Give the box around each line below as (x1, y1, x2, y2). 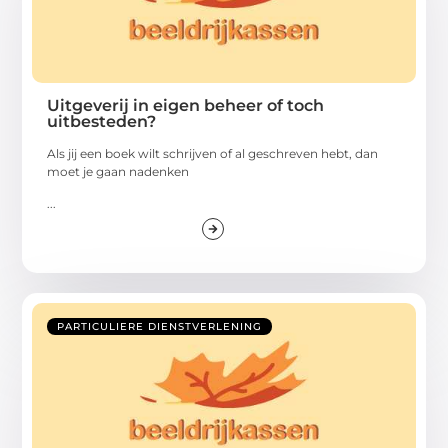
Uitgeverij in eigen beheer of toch (47, 95, 325, 115)
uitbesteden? (47, 111, 157, 131)
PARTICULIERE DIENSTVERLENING (57, 319, 263, 333)
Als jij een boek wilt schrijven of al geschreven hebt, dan (47, 145, 379, 161)
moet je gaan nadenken (47, 163, 190, 179)
